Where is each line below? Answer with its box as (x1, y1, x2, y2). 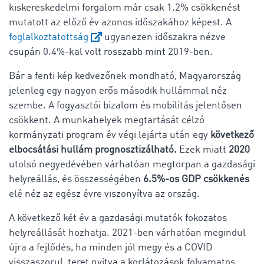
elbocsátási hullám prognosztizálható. (9, 144, 177, 155)
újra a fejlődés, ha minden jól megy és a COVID (9, 242, 212, 253)
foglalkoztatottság (9, 32, 88, 42)
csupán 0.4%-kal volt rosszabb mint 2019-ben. (9, 47, 213, 57)
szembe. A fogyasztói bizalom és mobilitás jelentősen (9, 100, 242, 111)
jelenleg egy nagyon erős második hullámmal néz (9, 85, 227, 96)
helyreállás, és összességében (9, 174, 141, 184)
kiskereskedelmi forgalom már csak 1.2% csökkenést (9, 2, 240, 13)
